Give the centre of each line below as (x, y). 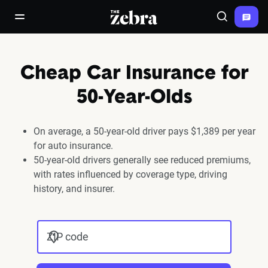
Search (235, 22)
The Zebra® (136, 16)
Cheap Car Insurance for (134, 74)
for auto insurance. (73, 146)
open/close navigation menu (74, 22)
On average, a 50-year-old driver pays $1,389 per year (144, 131)
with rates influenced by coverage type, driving (130, 174)
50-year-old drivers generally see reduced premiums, (142, 160)
